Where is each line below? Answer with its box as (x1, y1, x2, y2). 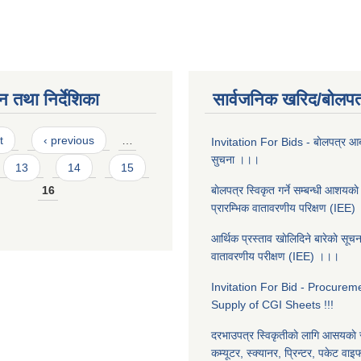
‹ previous (43, 134, 94, 147)
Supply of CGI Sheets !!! (211, 298, 334, 311)
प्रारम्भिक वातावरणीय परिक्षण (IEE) (211, 201, 355, 214)
